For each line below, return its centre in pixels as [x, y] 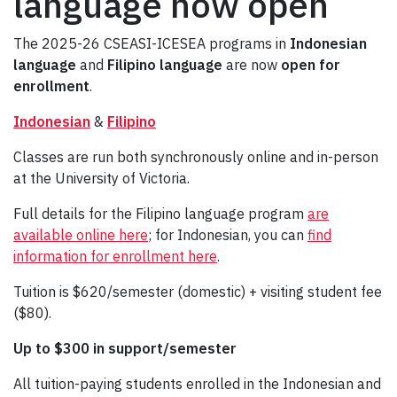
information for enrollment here [115, 257]
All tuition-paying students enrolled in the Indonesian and [197, 384]
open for [311, 65]
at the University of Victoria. [103, 179]
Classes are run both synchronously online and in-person [196, 157]
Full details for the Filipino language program [160, 214]
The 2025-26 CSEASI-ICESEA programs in [152, 44]
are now [253, 65]
